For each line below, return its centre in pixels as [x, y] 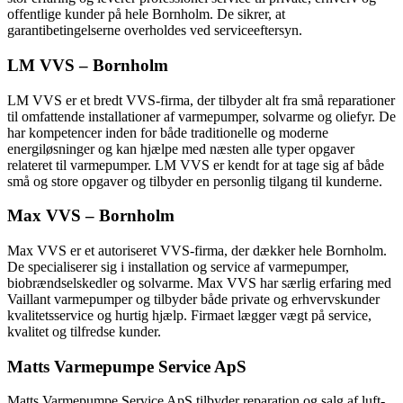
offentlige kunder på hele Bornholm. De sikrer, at [146, 14]
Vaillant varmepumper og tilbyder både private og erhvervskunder [193, 300]
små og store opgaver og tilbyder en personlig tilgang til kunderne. [195, 181]
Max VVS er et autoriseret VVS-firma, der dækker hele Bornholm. [197, 251]
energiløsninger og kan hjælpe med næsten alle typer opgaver [181, 148]
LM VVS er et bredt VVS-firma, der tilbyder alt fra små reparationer [201, 100]
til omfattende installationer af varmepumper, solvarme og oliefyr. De [201, 116]
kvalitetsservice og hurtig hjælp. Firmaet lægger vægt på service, [189, 316]
